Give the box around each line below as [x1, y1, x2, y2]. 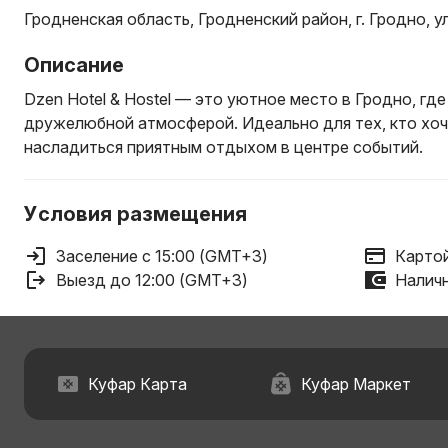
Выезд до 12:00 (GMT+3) [56, 270, 248, 290]
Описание [24, 53, 124, 77]
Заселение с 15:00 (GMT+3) [56, 246, 268, 266]
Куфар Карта [88, 374, 187, 394]
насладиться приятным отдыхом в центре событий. [24, 137, 423, 157]
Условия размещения [24, 202, 247, 226]
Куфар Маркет [300, 374, 411, 394]
